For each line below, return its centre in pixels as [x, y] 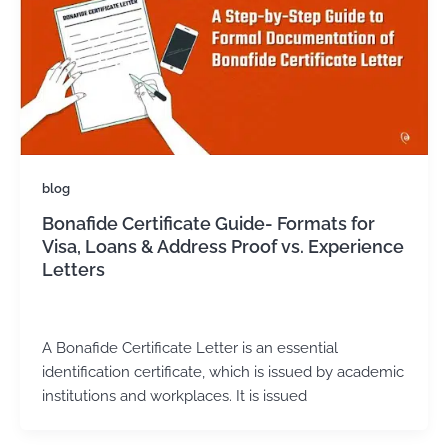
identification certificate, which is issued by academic [222, 372]
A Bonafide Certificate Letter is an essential [189, 348]
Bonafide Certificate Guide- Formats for [208, 224]
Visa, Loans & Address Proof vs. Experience [222, 247]
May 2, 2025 [125, 312]
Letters [73, 270]
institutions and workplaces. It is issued [174, 396]
